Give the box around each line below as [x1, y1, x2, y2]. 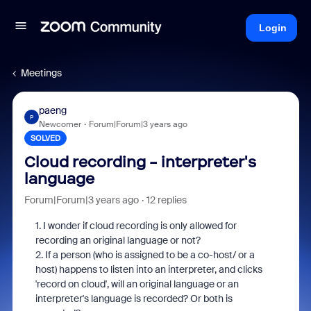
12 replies [146, 194, 187, 206]
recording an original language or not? [35, 234, 203, 246]
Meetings [21, 67, 62, 79]
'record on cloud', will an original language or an [35, 278, 239, 290]
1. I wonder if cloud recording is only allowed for [35, 219, 237, 232]
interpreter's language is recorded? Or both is [35, 292, 233, 305]
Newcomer [38, 119, 81, 130]
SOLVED [30, 133, 60, 143]
